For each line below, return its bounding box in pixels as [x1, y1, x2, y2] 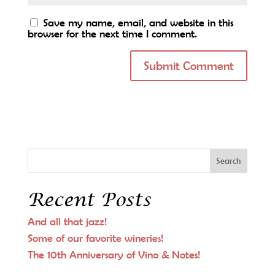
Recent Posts [27, 188, 151, 212]
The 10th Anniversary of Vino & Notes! [27, 248, 200, 261]
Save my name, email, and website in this [42, 16, 233, 29]
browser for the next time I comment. [27, 27, 197, 40]
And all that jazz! [27, 215, 107, 228]
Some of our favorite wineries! [27, 231, 163, 244]
